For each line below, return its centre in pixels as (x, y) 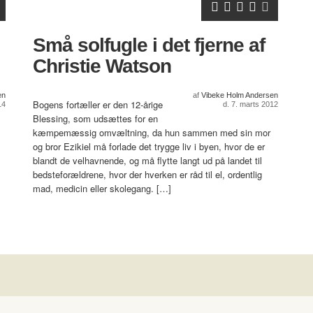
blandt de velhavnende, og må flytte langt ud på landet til (147, 160)
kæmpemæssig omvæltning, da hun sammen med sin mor (152, 132)
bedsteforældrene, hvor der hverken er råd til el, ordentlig (147, 174)
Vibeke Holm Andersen (240, 95)
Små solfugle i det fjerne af (149, 45)
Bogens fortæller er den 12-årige (98, 104)
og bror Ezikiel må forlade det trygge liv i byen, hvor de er (149, 146)
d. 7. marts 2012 (250, 104)
